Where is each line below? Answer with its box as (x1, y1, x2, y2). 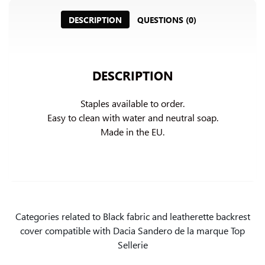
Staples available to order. (80, 97, 185, 110)
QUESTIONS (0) (137, 14, 196, 25)
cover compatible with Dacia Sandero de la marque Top (20, 224, 245, 237)
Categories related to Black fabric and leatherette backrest (15, 210, 250, 223)
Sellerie (117, 238, 148, 251)
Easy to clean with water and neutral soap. (47, 111, 218, 124)
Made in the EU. (101, 125, 164, 138)
